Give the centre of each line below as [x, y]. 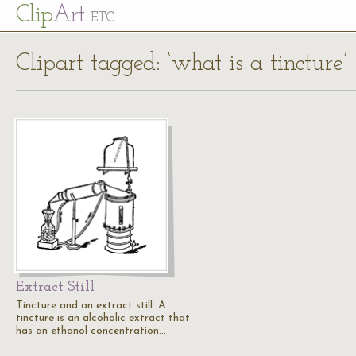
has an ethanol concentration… [91, 331]
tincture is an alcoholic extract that [103, 318]
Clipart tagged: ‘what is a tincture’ [182, 64]
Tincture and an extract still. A [91, 306]
